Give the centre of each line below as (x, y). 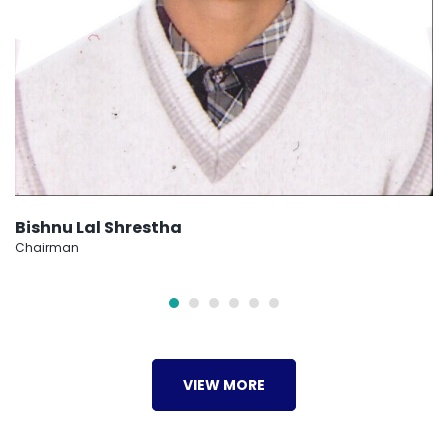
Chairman (47, 247)
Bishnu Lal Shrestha (98, 227)
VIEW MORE (224, 384)
